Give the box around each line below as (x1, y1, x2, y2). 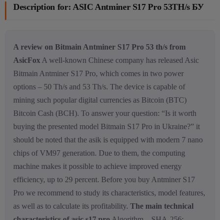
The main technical (130, 202, 193, 210)
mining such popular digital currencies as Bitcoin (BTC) (13, 96, 187, 104)
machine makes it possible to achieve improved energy (13, 162, 182, 170)
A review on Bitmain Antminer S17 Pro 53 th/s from (13, 43, 186, 51)
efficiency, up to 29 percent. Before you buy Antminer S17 (13, 175, 195, 184)
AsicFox (13, 56, 40, 64)
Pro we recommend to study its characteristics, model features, (13, 189, 205, 197)
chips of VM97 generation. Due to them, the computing (13, 149, 185, 157)
